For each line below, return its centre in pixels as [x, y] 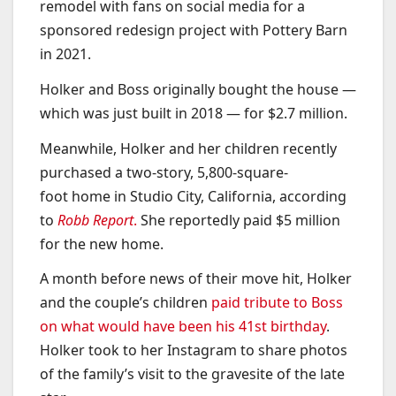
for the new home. [102, 244]
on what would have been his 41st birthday [183, 327]
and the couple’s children [126, 303]
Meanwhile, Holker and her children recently [188, 148]
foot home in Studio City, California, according [193, 196]
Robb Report [95, 220]
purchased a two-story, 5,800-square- [164, 172]
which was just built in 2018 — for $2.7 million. [194, 113]
